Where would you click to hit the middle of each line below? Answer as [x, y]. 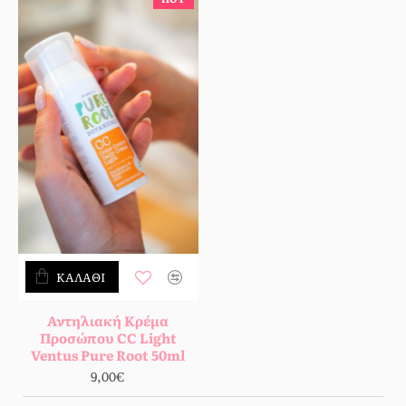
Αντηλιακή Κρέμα [108, 321]
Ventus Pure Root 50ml [108, 355]
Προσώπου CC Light [108, 338]
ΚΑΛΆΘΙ [80, 277]
